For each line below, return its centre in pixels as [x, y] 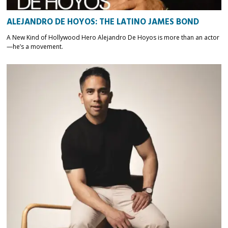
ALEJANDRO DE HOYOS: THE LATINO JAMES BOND [103, 22]
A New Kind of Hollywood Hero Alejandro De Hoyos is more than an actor [113, 37]
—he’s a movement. [35, 46]
